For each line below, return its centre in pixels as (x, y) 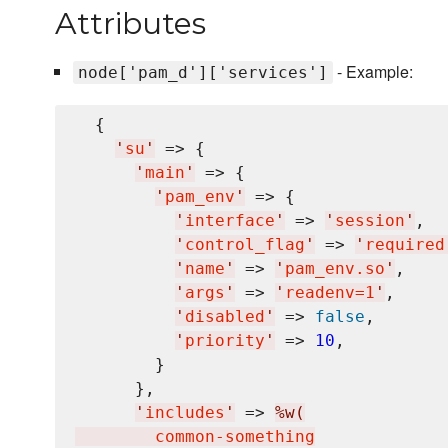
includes (185, 413)
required (405, 245)
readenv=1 (330, 293)
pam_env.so (335, 269)
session (370, 221)
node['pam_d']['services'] (202, 73)
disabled (225, 317)
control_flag (245, 245)
